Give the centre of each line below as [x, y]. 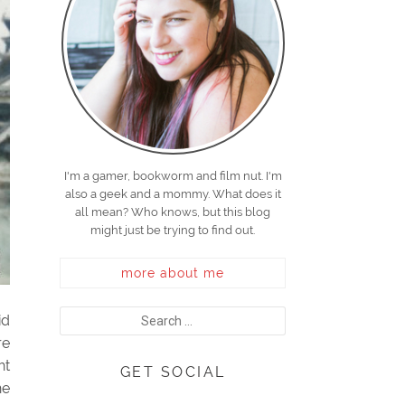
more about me [173, 273]
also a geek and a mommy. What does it [173, 194]
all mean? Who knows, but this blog [173, 212]
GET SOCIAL [173, 372]
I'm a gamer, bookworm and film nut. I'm [173, 176]
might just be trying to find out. [173, 230]
